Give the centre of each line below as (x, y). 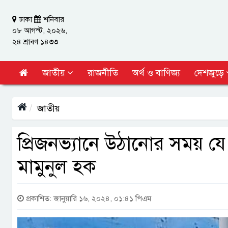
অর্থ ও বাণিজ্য (156, 73)
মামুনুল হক (56, 167)
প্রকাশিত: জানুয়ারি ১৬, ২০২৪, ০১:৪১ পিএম (88, 198)
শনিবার (54, 19)
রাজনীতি (103, 73)
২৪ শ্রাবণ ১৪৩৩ (35, 42)
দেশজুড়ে (209, 73)
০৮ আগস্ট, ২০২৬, (40, 31)
